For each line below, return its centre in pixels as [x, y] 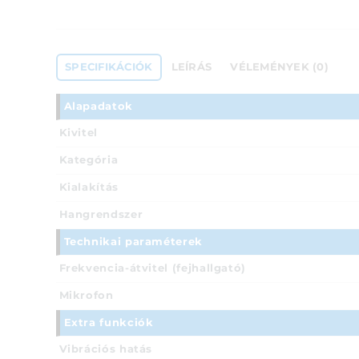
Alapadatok [98, 107]
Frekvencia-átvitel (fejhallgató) [152, 268]
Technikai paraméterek [133, 242]
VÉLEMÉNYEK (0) [279, 67]
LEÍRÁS [192, 67]
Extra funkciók [109, 323]
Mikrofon [86, 296]
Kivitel [78, 133]
